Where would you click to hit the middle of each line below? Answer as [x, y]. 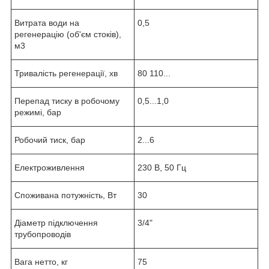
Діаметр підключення [56, 222]
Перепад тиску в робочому [67, 101]
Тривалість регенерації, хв [66, 73]
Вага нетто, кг [41, 261]
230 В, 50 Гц [162, 167]
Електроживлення [50, 167]
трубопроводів [43, 234]
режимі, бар [38, 112]
